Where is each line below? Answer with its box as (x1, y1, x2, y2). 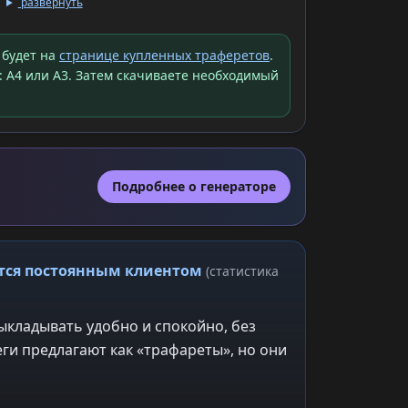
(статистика (206, 262, 279, 280)
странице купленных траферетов (59, 46, 270, 64)
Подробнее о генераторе (112, 178, 276, 195)
